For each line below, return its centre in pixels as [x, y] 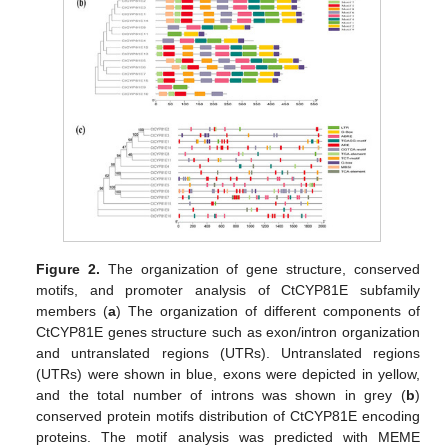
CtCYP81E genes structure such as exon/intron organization [228, 331]
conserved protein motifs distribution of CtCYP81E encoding [228, 415]
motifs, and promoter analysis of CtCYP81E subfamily [228, 289]
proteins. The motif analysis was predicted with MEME [228, 436]
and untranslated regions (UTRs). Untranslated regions [228, 352]
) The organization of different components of [268, 310]
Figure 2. [68, 268]
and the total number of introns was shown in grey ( [221, 394]
